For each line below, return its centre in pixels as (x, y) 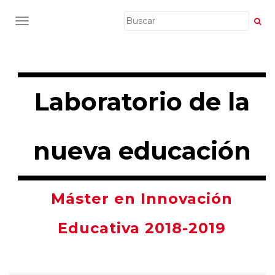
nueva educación (142, 151)
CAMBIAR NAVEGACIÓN (76, 22)
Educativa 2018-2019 (142, 228)
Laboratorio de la (142, 102)
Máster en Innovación (142, 199)
